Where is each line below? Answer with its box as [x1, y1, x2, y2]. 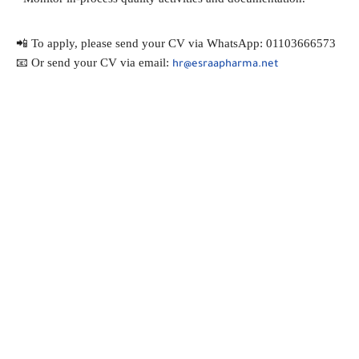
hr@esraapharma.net [172, 58, 279, 71]
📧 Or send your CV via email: [16, 55, 172, 69]
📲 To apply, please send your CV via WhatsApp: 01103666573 [16, 36, 336, 50]
